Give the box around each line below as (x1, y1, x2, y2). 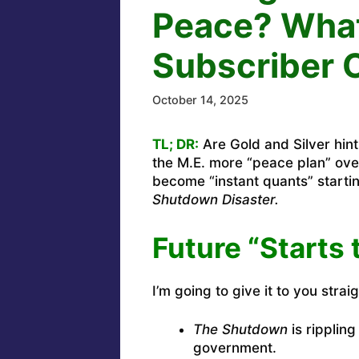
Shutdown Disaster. (151, 192, 279, 208)
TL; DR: (151, 136, 199, 153)
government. (192, 340, 276, 357)
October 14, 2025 (151, 93, 248, 107)
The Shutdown (192, 321, 288, 338)
